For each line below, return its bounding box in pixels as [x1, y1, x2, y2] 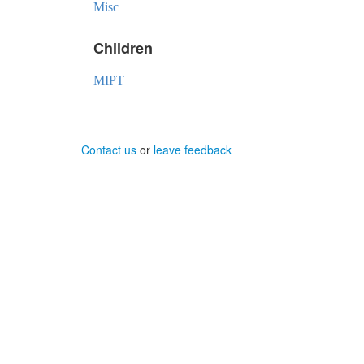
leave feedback [154, 141, 232, 158]
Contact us [81, 141, 136, 158]
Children [93, 37, 153, 58]
